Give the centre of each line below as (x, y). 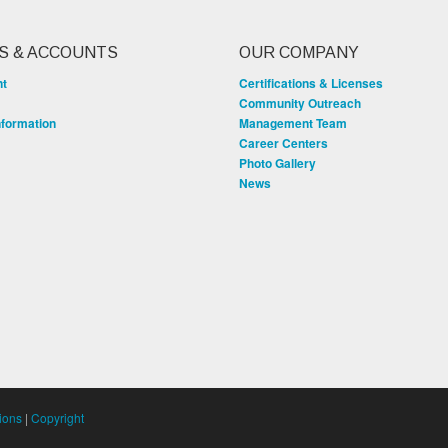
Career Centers (283, 143)
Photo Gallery (277, 163)
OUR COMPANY (299, 52)
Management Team (293, 123)
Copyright (57, 417)
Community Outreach (300, 103)
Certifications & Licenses (311, 83)
